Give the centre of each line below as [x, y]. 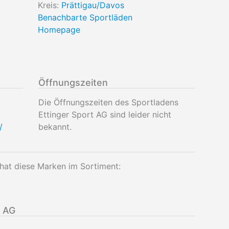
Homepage [59, 30]
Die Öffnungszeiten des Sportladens [108, 102]
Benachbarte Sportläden [85, 17]
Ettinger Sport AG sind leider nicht [105, 114]
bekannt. [55, 127]
